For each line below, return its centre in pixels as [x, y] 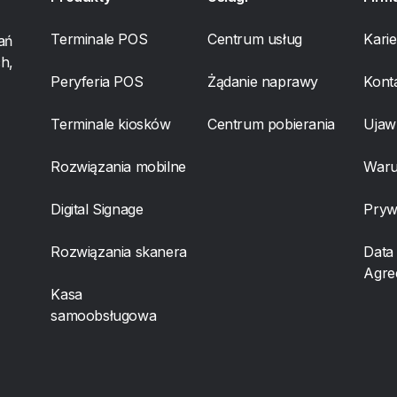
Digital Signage [97, 209]
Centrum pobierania [271, 124]
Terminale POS [99, 39]
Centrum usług [254, 39]
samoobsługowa [104, 315]
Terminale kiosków [111, 124]
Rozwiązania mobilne [118, 167]
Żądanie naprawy [262, 82]
